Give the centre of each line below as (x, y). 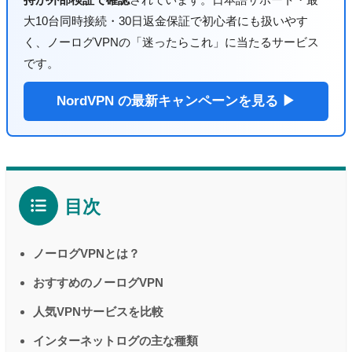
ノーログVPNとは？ (86, 254)
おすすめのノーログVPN (98, 283)
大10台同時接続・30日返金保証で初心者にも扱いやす (166, 21)
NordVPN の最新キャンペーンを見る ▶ (176, 101)
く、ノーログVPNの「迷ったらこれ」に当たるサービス (171, 42)
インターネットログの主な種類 (115, 341)
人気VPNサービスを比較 (98, 312)
